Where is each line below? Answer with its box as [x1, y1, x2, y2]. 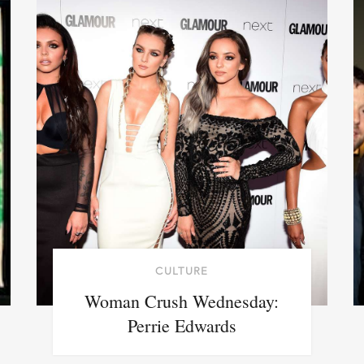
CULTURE [155, 264, 209, 277]
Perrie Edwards [127, 313, 236, 337]
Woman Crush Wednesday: [84, 288, 279, 313]
